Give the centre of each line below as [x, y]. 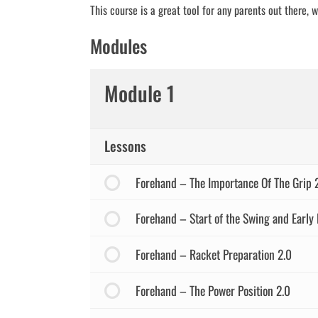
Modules [119, 46]
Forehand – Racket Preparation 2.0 [213, 254]
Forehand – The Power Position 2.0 [213, 290]
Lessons [125, 146]
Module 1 [139, 93]
